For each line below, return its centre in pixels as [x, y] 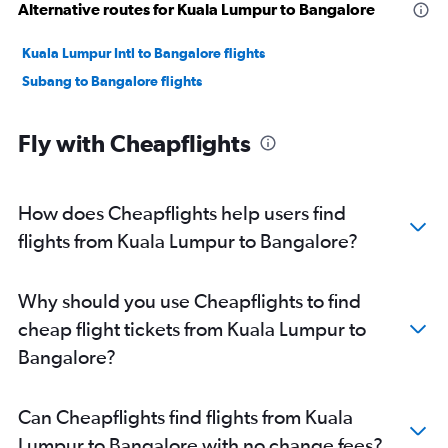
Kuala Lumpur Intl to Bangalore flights [143, 53]
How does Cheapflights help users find [182, 213]
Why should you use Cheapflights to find [189, 301]
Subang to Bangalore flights [112, 81]
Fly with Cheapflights [134, 143]
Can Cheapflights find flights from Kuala [185, 417]
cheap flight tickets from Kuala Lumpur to [192, 329]
